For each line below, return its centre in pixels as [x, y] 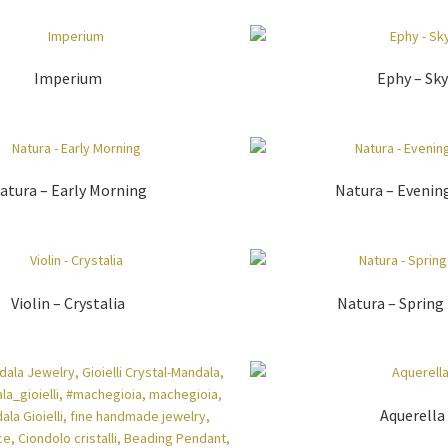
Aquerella [412, 415]
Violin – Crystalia [68, 302]
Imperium [68, 78]
